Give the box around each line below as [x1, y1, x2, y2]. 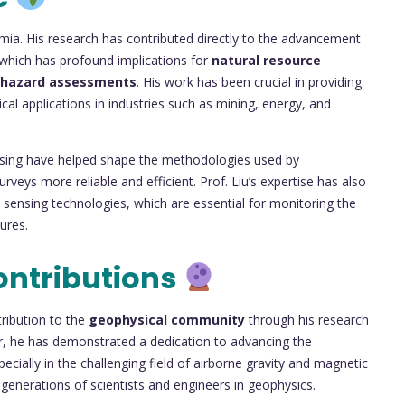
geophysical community [89, 311, 245, 329]
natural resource [212, 51, 321, 69]
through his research [245, 311, 369, 329]
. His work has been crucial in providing [137, 72, 362, 90]
